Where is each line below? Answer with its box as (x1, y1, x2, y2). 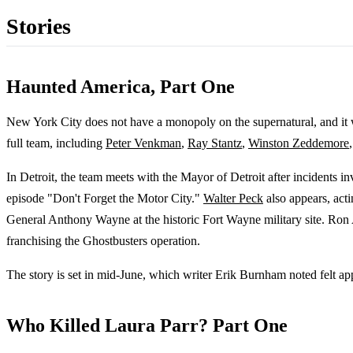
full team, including (6, 136, 106, 150)
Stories (6, 13, 71, 39)
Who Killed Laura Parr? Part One (6, 314, 288, 336)
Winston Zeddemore (248, 136, 349, 150)
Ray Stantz (188, 136, 242, 150)
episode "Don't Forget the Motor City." (6, 191, 203, 205)
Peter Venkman (106, 136, 181, 150)
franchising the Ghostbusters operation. (6, 233, 200, 247)
